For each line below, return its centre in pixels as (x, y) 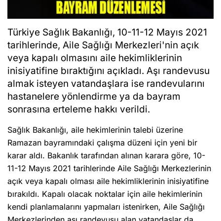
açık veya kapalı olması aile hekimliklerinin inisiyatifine (108, 181)
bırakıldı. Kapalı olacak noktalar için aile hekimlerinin (105, 194)
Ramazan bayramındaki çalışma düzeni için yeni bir (102, 143)
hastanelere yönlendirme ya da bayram (94, 97)
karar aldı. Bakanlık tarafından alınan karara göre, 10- (106, 156)
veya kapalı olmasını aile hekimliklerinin (95, 58)
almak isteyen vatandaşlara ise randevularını (106, 84)
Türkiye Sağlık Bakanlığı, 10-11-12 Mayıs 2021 (107, 33)
